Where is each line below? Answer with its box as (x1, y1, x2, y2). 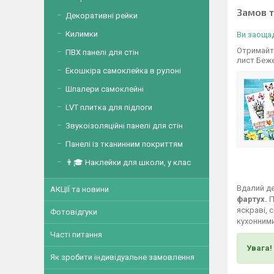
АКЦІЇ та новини (50, 185, 109, 194)
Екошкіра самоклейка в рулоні (65, 66, 181, 75)
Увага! (246, 243, 272, 253)
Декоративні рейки (65, 11, 138, 20)
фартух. (237, 194, 267, 204)
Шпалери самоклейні (65, 84, 144, 94)
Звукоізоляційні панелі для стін (65, 121, 183, 130)
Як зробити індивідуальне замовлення (50, 253, 194, 262)
